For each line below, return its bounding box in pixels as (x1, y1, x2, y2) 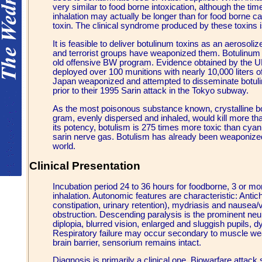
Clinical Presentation (29, 160, 140, 173)
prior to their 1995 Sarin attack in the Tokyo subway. (53, 86, 249, 96)
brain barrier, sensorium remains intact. (53, 237, 201, 247)
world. (53, 141, 75, 151)
